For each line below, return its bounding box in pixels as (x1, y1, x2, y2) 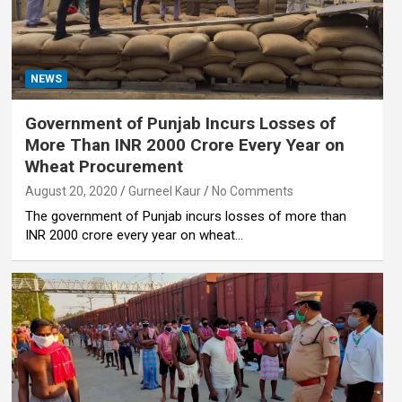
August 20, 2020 (24, 183, 118, 198)
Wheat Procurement (24, 155, 183, 177)
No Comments (211, 183, 293, 198)
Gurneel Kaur (127, 183, 201, 198)
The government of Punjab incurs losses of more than (24, 207, 346, 224)
